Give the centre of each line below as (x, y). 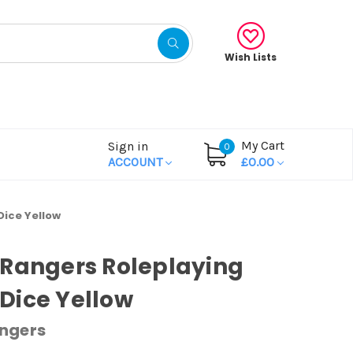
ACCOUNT (137, 162)
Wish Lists (251, 57)
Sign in (128, 146)
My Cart (263, 145)
